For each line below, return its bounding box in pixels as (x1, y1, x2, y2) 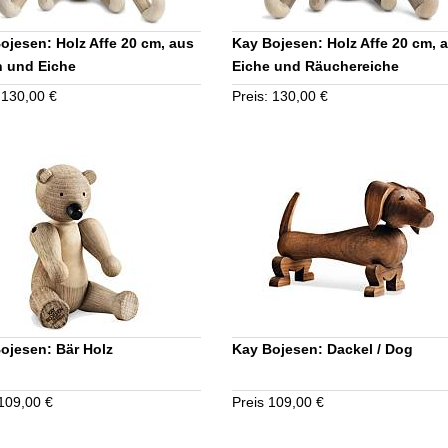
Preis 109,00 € (232, 393, 324, 410)
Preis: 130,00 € (232, 87, 328, 104)
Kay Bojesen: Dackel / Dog (232, 340, 413, 357)
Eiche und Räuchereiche (232, 57, 399, 74)
